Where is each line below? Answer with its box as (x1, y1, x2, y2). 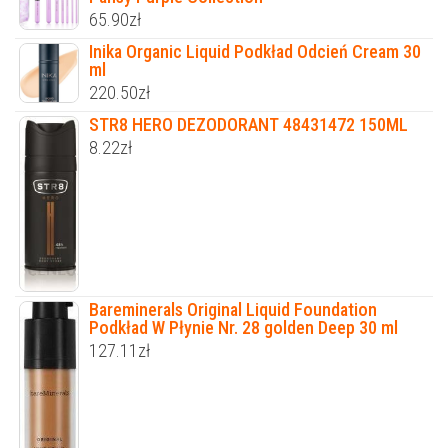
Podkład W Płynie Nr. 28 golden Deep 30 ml (89, 316, 398, 338)
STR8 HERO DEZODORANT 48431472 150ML (89, 113, 408, 135)
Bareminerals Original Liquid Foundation (89, 298, 377, 320)
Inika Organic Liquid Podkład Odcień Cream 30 (89, 40, 421, 62)
